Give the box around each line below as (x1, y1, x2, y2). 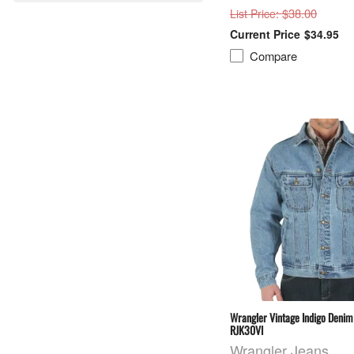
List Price (229, 6, 276, 22)
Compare (250, 47, 298, 64)
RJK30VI (229, 322, 263, 339)
